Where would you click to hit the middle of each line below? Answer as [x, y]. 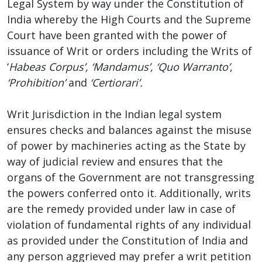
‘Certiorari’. [116, 82]
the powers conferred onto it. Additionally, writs [129, 193]
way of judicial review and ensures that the [115, 161]
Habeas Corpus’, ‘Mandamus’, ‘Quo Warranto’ [119, 66]
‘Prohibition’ [36, 82]
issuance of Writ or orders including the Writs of [130, 51]
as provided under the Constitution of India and [127, 240]
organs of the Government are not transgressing [131, 177]
